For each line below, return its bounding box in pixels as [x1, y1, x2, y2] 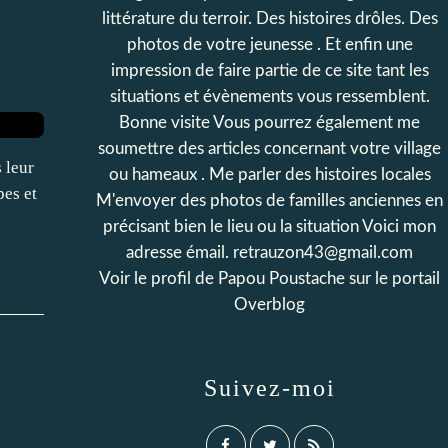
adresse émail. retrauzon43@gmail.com [126, 244, 413, 261]
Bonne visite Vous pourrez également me [119, 114, 420, 131]
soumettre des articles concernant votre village [98, 140, 441, 157]
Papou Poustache [218, 270, 345, 287]
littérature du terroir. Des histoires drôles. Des [101, 10, 438, 27]
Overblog [234, 296, 305, 313]
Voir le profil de [99, 270, 218, 287]
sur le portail [345, 270, 440, 287]
